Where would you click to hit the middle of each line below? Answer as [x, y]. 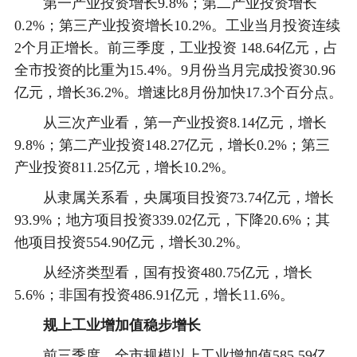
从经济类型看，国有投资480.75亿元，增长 [163, 273]
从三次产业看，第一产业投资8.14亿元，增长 [170, 123]
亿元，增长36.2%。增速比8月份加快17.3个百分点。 [178, 92]
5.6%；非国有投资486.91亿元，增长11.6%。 [154, 295]
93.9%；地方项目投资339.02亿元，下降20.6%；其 [172, 220]
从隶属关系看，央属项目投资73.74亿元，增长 [174, 198]
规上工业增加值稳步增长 [122, 325]
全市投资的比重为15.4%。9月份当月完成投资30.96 [175, 70]
